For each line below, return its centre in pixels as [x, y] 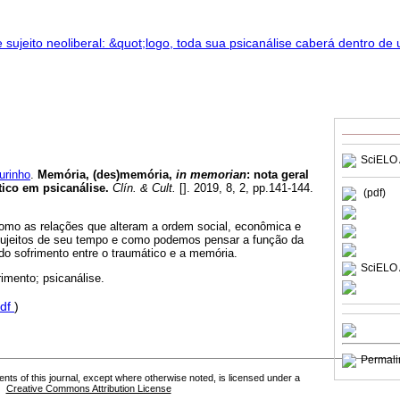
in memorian [211, 174]
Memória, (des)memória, [107, 174]
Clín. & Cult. [142, 187]
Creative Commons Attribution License [88, 389]
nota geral [281, 174]
